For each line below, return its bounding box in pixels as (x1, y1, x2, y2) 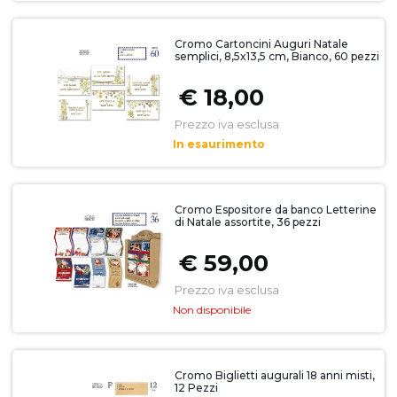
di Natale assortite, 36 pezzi (174, 215, 321, 230)
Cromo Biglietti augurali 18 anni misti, (174, 369, 375, 383)
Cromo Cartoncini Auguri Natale (174, 37, 348, 51)
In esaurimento (172, 137, 265, 152)
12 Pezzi (174, 381, 218, 395)
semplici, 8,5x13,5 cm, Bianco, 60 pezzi (174, 50, 379, 64)
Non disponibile (172, 303, 251, 317)
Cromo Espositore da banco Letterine (174, 203, 377, 217)
